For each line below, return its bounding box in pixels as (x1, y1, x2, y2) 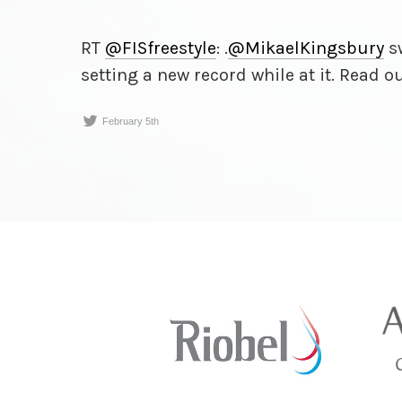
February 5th (102, 115, 159, 127)
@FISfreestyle (105, 38, 216, 58)
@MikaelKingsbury (228, 38, 384, 58)
